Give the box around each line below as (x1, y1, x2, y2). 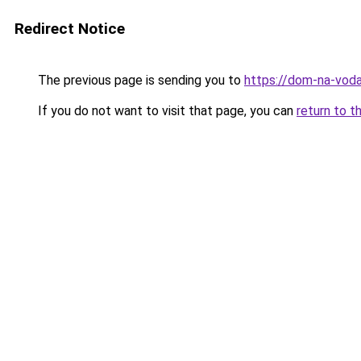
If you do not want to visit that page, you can (35, 103, 297, 118)
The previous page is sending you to (35, 73, 244, 88)
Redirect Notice (15, 19, 125, 38)
